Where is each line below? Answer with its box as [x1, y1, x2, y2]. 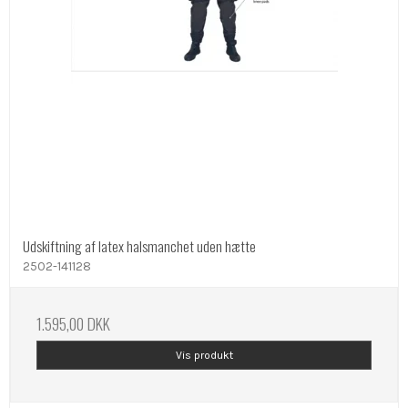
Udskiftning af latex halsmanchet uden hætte [23, 235, 256, 258]
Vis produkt [175, 349, 233, 362]
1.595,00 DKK [36, 311, 110, 335]
